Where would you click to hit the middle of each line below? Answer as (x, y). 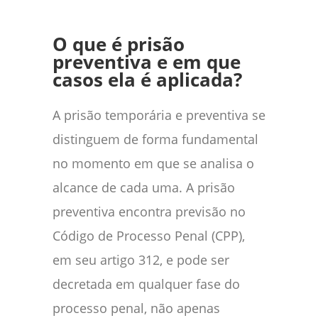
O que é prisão (119, 44)
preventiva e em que (147, 62)
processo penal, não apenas (136, 308)
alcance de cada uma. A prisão (144, 187)
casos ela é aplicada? (147, 79)
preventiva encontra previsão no (149, 211)
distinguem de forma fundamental (155, 139)
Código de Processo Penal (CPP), (149, 235)
